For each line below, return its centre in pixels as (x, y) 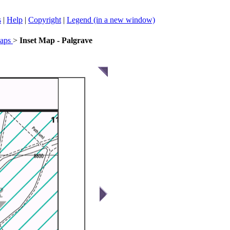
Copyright (45, 20)
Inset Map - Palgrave (56, 40)
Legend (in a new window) (111, 20)
